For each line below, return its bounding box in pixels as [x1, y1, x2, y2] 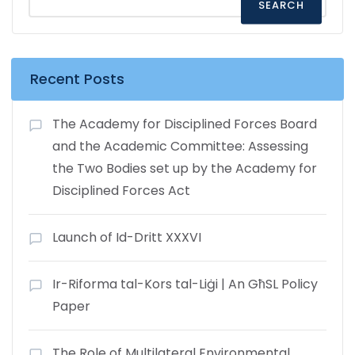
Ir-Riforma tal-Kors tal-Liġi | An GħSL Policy [52, 274, 318, 293]
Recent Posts [30, 68, 124, 89]
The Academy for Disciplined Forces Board [52, 114, 317, 133]
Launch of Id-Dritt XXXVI [52, 227, 201, 246]
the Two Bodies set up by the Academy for [52, 158, 317, 177]
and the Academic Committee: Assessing [52, 136, 308, 155]
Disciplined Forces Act [52, 181, 190, 200]
